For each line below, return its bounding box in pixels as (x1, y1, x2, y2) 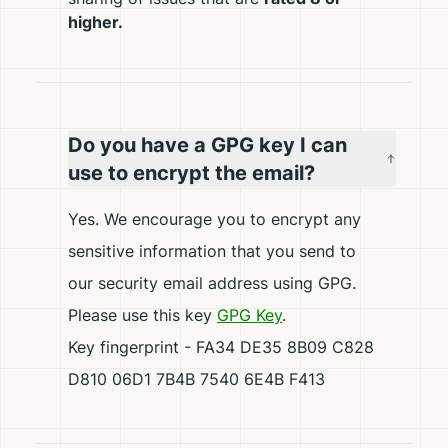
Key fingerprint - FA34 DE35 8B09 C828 (68, 337, 374, 357)
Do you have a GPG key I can (68, 133, 347, 157)
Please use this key (68, 305, 217, 325)
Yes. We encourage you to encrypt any (68, 209, 361, 229)
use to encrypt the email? (68, 161, 315, 185)
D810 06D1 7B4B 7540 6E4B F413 (68, 369, 325, 389)
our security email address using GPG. (68, 273, 356, 293)
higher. (68, 12, 123, 32)
